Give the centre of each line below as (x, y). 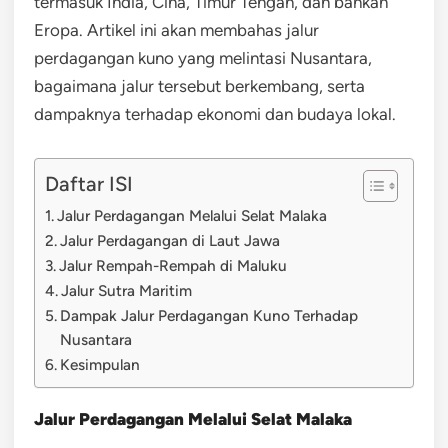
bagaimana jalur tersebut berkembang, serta (199, 85)
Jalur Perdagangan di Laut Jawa (170, 240)
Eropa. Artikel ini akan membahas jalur (176, 29)
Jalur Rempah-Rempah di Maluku (173, 265)
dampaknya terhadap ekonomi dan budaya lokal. (215, 113)
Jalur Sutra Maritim (127, 290)
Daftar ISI (89, 183)
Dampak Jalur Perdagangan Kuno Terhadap (209, 315)
